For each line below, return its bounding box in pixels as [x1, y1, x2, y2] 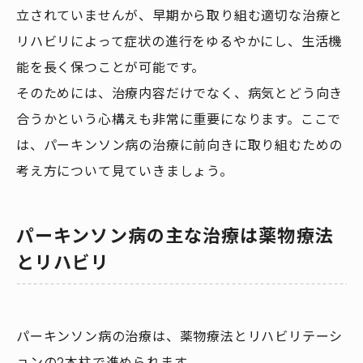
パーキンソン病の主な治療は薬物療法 [16, 224, 334, 248]
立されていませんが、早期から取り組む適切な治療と [16, 6, 344, 24]
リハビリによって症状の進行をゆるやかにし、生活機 [16, 32, 343, 50]
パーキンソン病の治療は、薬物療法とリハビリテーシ [16, 327, 344, 345]
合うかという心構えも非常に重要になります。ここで [16, 110, 342, 128]
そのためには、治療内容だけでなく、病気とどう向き [16, 84, 344, 102]
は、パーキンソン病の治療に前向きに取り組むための [16, 136, 344, 154]
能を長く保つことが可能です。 [16, 58, 206, 76]
